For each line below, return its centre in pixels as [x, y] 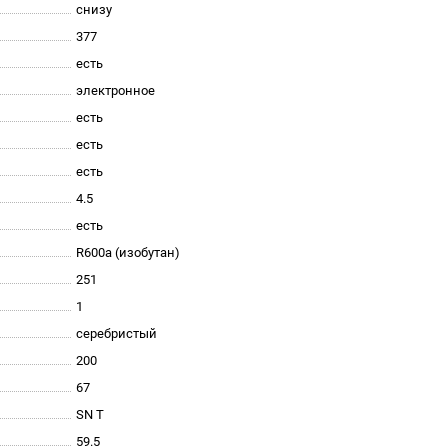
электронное [115, 90]
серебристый [116, 333]
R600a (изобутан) [128, 252]
